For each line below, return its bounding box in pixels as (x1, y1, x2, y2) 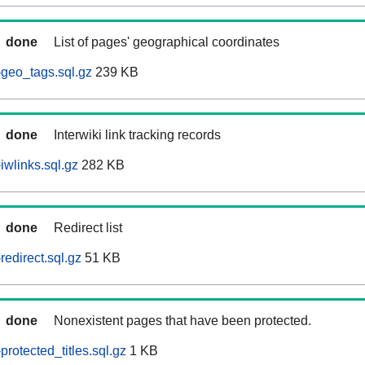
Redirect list (54, 221, 122, 235)
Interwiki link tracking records (54, 128, 221, 143)
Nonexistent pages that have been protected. (54, 314, 311, 328)
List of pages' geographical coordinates (54, 35, 279, 50)
